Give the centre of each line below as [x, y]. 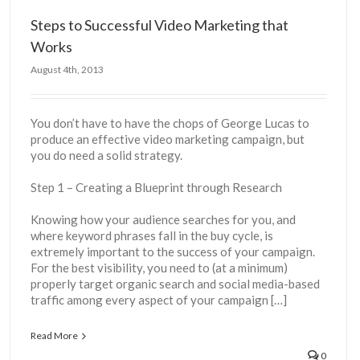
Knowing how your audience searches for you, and [163, 219]
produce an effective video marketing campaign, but [168, 139]
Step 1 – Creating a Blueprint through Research [156, 187]
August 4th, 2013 [67, 70]
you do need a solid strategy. [106, 155]
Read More [54, 335]
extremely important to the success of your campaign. [174, 252]
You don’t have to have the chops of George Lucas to [170, 123]
